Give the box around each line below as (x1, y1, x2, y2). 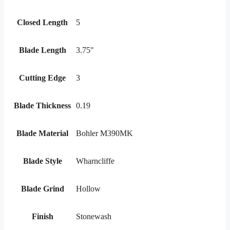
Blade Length (18, 46, 66, 55)
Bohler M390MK (76, 129, 133, 138)
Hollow (76, 184, 101, 194)
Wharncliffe (76, 157, 114, 166)
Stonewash (76, 212, 111, 221)
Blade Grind (21, 184, 64, 194)
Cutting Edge (19, 73, 66, 83)
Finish (31, 212, 53, 221)
